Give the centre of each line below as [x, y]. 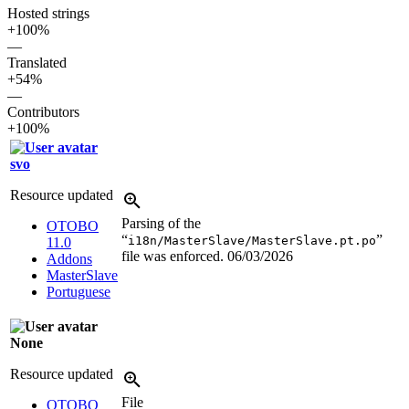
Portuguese [79, 291]
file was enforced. [174, 256]
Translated [37, 62]
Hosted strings [48, 13]
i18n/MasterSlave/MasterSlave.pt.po [252, 240]
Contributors [43, 111]
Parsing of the [161, 223]
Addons [69, 258]
